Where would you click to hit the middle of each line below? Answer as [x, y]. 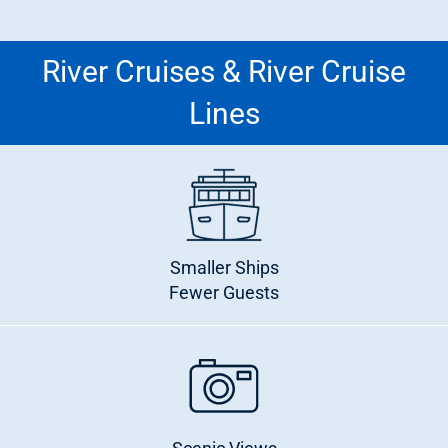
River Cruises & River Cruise [224, 72]
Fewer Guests [224, 293]
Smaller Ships [224, 268]
